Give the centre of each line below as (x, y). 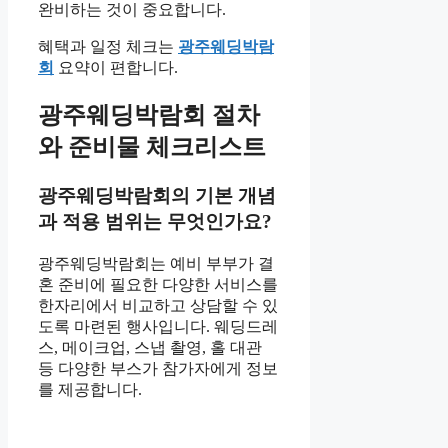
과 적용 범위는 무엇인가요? (155, 221)
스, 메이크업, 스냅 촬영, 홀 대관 (150, 347)
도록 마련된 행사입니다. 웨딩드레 (158, 326)
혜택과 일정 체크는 (108, 46)
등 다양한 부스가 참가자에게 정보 (158, 368)
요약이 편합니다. (116, 67)
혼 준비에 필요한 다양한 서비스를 (158, 284)
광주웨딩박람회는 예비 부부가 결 (156, 263)
